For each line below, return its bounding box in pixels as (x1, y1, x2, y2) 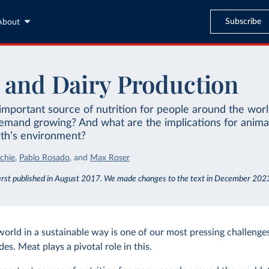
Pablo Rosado (19, 154, 70, 162)
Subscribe (225, 17, 261, 26)
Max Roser (90, 154, 130, 162)
